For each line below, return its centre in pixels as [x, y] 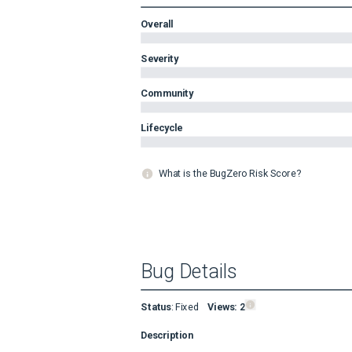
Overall [157, 24]
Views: [223, 306]
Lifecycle [162, 128]
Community [167, 93]
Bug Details [189, 272]
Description [167, 334]
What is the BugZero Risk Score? [229, 173]
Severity [160, 58]
